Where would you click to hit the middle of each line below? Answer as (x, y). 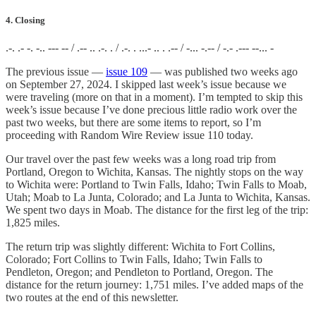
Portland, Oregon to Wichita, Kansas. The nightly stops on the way (154, 172)
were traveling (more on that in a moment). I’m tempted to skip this (154, 97)
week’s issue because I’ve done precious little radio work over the (151, 110)
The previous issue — (56, 72)
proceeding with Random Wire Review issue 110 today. (129, 135)
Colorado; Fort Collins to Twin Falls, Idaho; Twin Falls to (134, 260)
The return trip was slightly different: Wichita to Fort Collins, (140, 247)
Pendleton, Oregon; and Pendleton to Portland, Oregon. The (139, 272)
